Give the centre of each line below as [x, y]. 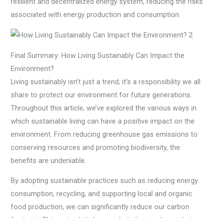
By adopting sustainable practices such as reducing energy [105, 181]
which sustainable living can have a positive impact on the [103, 121]
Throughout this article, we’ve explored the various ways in [104, 108]
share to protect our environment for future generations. [101, 95]
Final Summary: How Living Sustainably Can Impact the [98, 55]
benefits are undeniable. [49, 160]
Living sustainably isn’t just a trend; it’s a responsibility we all [106, 82]
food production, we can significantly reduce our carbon [100, 207]
